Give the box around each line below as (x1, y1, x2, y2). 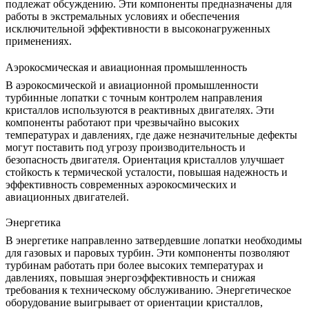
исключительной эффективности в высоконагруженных (6, 23, 270, 35)
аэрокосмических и (146, 178, 237, 190)
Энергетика (6, 216, 61, 228)
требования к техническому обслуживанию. (6, 283, 216, 296)
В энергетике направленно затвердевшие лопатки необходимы (6, 234, 302, 246)
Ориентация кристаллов (123, 153, 237, 166)
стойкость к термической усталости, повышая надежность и (6, 166, 288, 178)
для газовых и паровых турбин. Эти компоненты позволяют (6, 246, 290, 259)
